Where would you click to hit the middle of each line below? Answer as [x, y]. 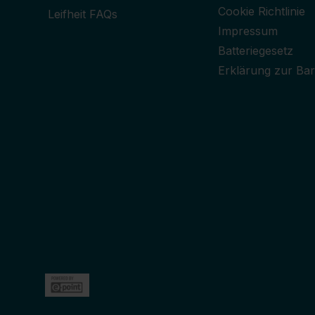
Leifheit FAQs [83, 14]
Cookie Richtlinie [261, 12]
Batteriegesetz [255, 51]
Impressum [247, 31]
